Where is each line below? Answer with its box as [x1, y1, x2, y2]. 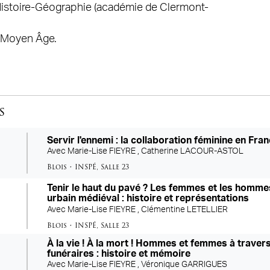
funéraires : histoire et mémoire [47, 248, 191, 259]
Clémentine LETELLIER [141, 205, 228, 214]
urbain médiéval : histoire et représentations [47, 193, 250, 204]
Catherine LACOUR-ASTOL [141, 147, 244, 156]
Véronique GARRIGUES [141, 260, 228, 269]
